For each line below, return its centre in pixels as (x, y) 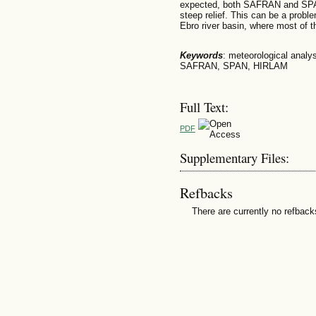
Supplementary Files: (234, 158)
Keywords (201, 55)
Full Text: (204, 107)
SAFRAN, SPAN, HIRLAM (233, 66)
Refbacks (206, 193)
